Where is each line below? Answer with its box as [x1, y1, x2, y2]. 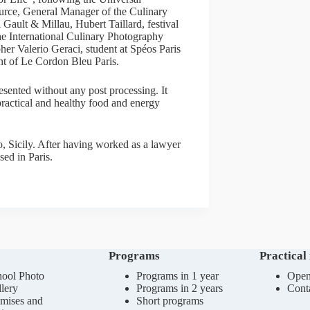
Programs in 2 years [136, 282, 223, 294]
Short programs [136, 295, 203, 307]
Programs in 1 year [136, 270, 219, 282]
